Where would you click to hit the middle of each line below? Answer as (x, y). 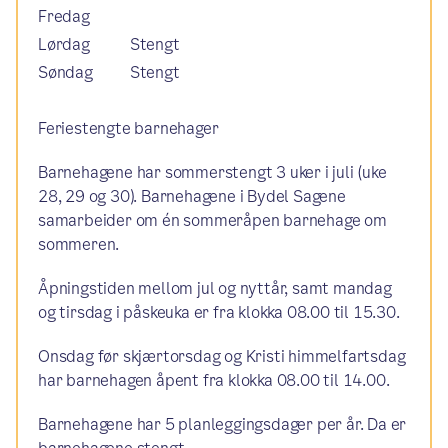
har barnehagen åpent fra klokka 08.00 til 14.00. (214, 380)
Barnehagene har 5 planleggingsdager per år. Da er (222, 424)
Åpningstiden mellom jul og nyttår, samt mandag (215, 288)
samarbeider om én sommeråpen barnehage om (212, 220)
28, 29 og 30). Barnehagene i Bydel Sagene (192, 196)
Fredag (64, 16)
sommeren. (79, 244)
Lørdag (64, 44)
